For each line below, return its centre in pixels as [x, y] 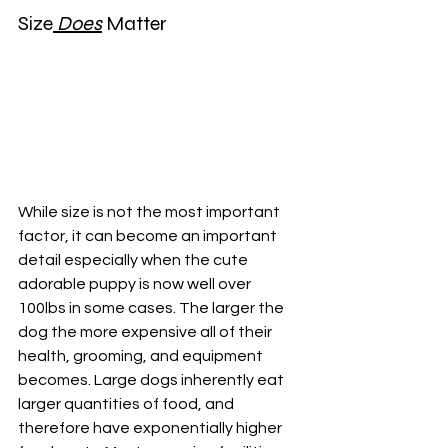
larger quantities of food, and [127, 404]
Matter [134, 24]
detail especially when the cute [134, 260]
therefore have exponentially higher [151, 428]
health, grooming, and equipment [142, 356]
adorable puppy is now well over [136, 284]
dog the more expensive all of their [146, 332]
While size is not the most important [150, 212]
